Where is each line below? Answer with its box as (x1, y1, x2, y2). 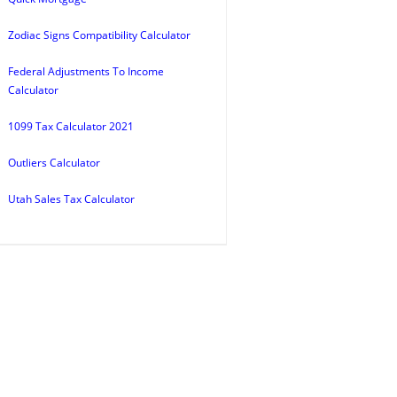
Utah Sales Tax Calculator (8, 191, 135, 206)
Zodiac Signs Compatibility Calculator (8, 27, 191, 43)
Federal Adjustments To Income (8, 64, 164, 79)
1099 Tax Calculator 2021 (8, 119, 134, 134)
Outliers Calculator (8, 155, 100, 170)
